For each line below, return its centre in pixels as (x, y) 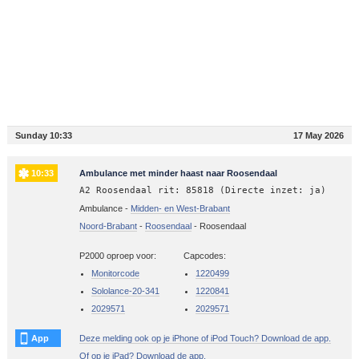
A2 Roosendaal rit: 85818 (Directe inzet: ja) (202, 190)
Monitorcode (115, 273)
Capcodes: (204, 255)
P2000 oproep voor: (117, 255)
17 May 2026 (319, 135)
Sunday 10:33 (43, 135)
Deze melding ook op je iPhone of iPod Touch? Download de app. (205, 338)
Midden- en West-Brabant (180, 208)
